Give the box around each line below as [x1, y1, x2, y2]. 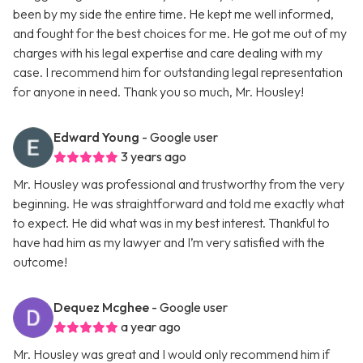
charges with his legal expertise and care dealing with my [13, 45, 322, 62]
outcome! [13, 254, 67, 271]
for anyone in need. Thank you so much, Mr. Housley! [13, 83, 304, 100]
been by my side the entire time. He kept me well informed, [13, 6, 334, 23]
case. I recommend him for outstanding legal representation [13, 64, 343, 81]
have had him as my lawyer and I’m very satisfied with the [13, 234, 325, 251]
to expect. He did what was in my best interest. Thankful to [13, 215, 330, 232]
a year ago [121, 318, 181, 335]
